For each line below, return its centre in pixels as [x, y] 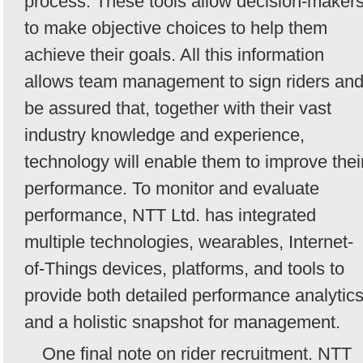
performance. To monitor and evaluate [172, 189]
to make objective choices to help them [176, 28]
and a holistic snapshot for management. [182, 322]
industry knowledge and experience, [164, 135]
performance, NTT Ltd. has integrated [170, 216]
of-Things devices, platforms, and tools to [184, 269]
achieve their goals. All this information [174, 55]
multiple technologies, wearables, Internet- [189, 242]
